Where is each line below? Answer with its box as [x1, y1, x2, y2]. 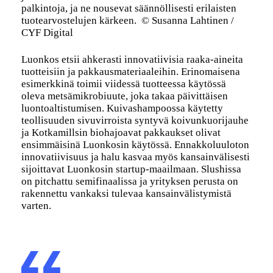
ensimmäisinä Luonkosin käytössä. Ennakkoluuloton [21, 139, 249, 151]
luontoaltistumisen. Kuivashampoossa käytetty [21, 102, 223, 115]
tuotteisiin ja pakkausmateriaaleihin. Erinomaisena [21, 66, 240, 78]
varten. [21, 200, 51, 212]
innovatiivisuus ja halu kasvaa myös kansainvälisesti [21, 151, 250, 163]
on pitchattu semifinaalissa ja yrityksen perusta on [21, 175, 238, 188]
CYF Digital [21, 27, 73, 39]
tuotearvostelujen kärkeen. [21, 15, 139, 27]
